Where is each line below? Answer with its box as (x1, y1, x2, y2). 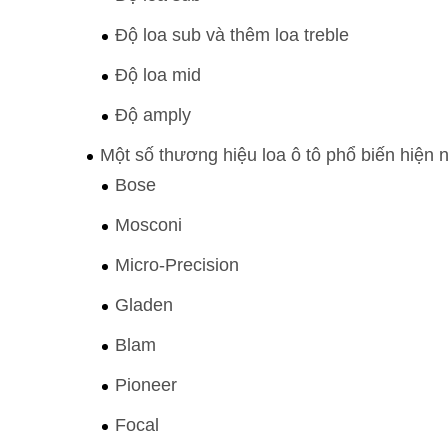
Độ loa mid (115, 64, 201, 85)
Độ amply (115, 104, 191, 125)
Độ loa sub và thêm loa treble (115, 24, 349, 45)
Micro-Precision (115, 254, 239, 275)
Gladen (115, 294, 173, 315)
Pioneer (115, 374, 177, 395)
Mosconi (115, 214, 182, 235)
